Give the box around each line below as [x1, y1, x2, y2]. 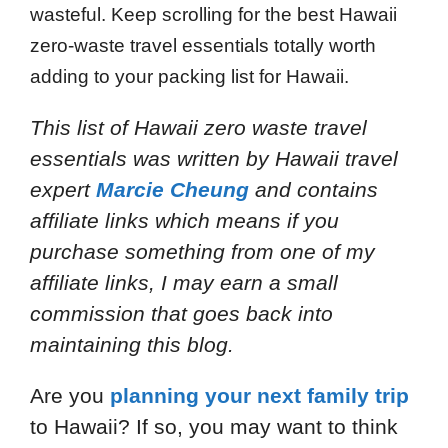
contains [297, 177, 378, 201]
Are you [30, 383, 110, 407]
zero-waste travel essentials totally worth [30, 34, 376, 56]
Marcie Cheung [96, 177, 249, 201]
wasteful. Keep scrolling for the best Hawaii [30, 3, 397, 25]
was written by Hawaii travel [133, 146, 398, 170]
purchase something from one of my [30, 239, 375, 263]
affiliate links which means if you [30, 208, 339, 232]
